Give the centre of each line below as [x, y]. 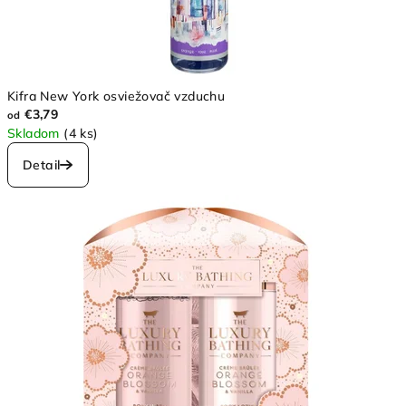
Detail [42, 164]
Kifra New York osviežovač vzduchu [116, 96]
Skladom [36, 133]
